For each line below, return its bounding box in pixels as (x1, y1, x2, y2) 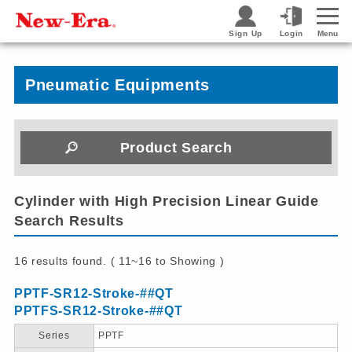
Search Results (13, 213, 124, 229)
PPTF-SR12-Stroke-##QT (13, 287, 174, 300)
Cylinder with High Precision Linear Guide (13, 193, 319, 209)
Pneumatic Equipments (24, 76, 210, 93)
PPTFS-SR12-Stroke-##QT (13, 304, 183, 317)
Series (38, 330, 70, 341)
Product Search (119, 140, 233, 156)
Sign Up (229, 29, 262, 38)
